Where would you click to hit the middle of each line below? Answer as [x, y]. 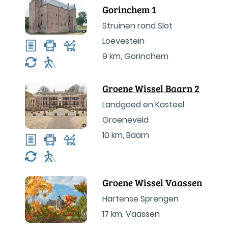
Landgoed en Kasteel [143, 105]
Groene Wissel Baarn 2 [151, 88]
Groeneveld [125, 120]
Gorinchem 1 [129, 9]
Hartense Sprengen [140, 199]
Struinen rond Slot [137, 26]
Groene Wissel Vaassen [152, 182]
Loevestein [123, 41]
